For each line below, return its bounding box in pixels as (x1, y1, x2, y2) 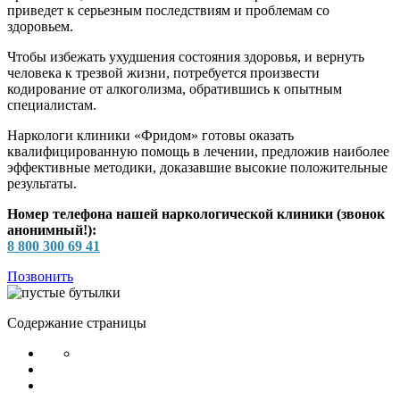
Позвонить (7, 269, 73, 285)
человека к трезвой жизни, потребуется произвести (7, 65, 320, 81)
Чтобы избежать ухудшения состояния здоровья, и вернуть (7, 49, 364, 65)
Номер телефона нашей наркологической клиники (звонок (7, 206, 385, 222)
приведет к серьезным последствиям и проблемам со (7, 3, 329, 19)
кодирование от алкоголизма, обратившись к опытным (7, 81, 342, 97)
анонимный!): (7, 222, 96, 238)
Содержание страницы (7, 315, 146, 331)
